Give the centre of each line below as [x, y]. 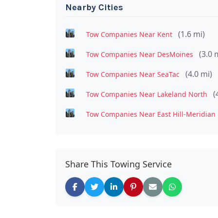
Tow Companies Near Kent [129, 34]
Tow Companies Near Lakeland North [146, 94]
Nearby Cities [94, 7]
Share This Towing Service [118, 164]
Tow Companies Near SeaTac [133, 74]
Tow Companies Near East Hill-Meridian [151, 114]
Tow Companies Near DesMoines [139, 54]
